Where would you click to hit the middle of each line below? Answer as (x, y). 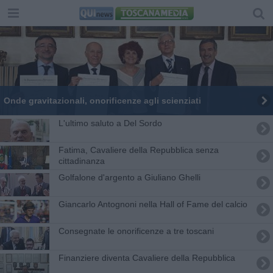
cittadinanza (81, 161)
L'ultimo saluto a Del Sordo (110, 123)
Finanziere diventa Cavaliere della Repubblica (147, 257)
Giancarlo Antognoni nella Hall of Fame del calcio (153, 204)
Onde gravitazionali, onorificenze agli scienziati (102, 100)
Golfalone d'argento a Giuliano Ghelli (129, 177)
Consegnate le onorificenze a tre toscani (136, 231)
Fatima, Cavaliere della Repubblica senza (138, 150)
